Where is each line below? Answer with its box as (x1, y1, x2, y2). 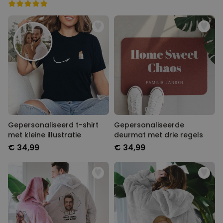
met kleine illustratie (8, 130, 81, 140)
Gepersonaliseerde (114, 120, 184, 130)
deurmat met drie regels (114, 130, 203, 140)
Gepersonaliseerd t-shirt (8, 120, 99, 130)
